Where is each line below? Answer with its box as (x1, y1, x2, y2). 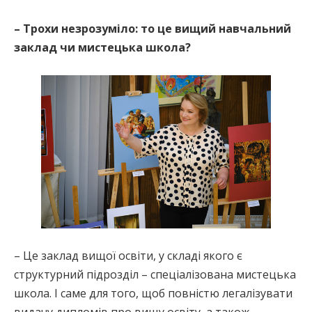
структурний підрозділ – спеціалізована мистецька (14, 266, 296, 282)
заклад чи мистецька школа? (14, 39, 191, 55)
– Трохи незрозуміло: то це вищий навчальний (14, 20, 291, 36)
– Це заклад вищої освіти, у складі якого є (14, 247, 242, 263)
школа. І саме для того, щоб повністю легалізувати (14, 285, 292, 301)
